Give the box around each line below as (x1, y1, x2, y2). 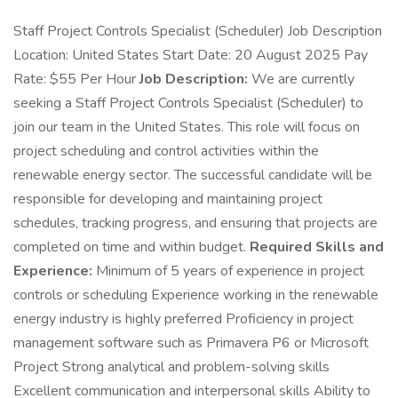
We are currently (248, 69, 354, 89)
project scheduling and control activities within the (13, 141, 319, 161)
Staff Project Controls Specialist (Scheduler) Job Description (13, 21, 382, 41)
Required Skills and (250, 237, 384, 257)
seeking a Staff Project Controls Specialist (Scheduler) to (13, 93, 363, 113)
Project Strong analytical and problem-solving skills (13, 357, 330, 377)
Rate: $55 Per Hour (13, 69, 139, 89)
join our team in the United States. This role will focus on (13, 117, 360, 137)
